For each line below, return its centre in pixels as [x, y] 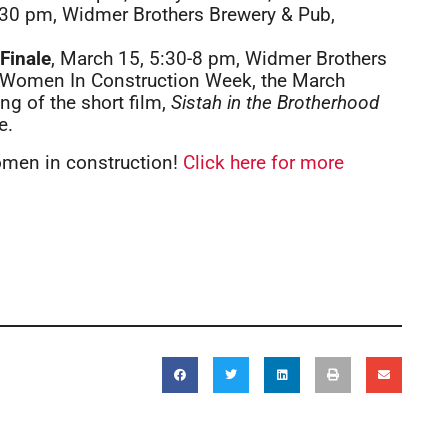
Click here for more [263, 162]
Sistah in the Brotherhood [275, 102]
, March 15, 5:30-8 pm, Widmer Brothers [219, 58]
